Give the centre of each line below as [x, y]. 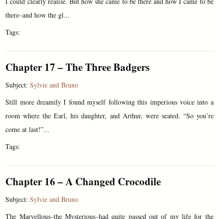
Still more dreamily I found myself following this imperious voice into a [109, 102]
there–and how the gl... [38, 15]
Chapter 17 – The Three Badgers [78, 67]
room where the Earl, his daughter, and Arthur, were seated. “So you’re [109, 116]
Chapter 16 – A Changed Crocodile [83, 182]
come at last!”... [28, 130]
